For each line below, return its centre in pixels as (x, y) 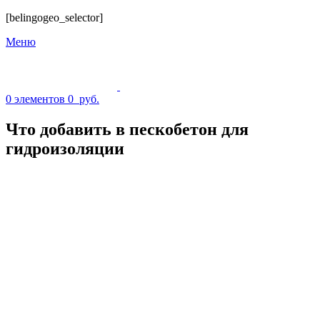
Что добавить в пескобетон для (127, 129)
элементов (40, 99)
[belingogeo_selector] (54, 17)
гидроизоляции (65, 148)
